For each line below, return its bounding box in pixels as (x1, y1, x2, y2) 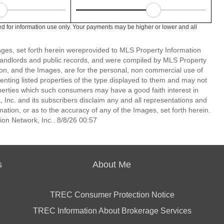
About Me (92, 159, 131, 169)
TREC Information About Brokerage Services (32, 206, 191, 215)
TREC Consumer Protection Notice (49, 190, 174, 199)
